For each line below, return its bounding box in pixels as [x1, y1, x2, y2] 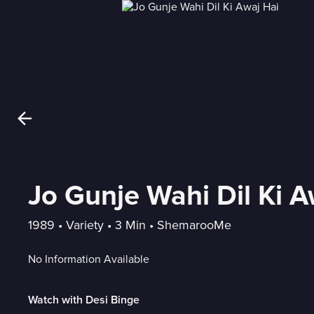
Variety [66, 217, 104, 233]
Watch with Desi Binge [28, 294, 139, 306]
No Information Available [28, 252, 149, 266]
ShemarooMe [157, 217, 231, 233]
